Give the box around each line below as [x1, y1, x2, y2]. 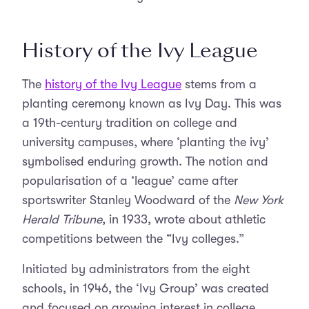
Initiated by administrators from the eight [22, 262, 250, 276]
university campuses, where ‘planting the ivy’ [22, 135, 269, 149]
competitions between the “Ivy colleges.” [22, 232, 244, 246]
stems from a [181, 77, 257, 91]
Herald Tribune [22, 212, 102, 226]
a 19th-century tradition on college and [22, 116, 237, 130]
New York [234, 193, 283, 207]
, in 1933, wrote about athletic [102, 212, 266, 226]
